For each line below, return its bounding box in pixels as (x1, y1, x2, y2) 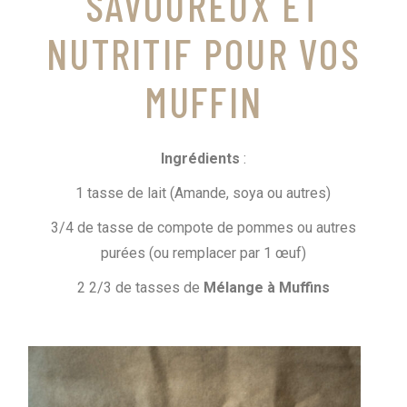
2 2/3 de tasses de (76, 278, 203, 296)
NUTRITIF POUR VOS (45, 27, 362, 78)
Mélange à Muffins (203, 278, 330, 296)
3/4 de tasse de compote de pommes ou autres (50, 218, 356, 236)
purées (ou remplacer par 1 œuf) (100, 243, 306, 262)
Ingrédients (160, 149, 240, 167)
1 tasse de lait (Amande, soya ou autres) (75, 184, 332, 202)
